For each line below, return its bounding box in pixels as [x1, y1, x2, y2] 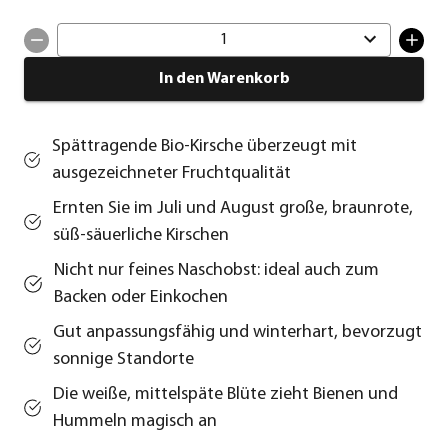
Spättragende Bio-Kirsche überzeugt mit [52, 137, 358, 157]
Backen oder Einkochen [53, 288, 228, 308]
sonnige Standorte [53, 350, 195, 370]
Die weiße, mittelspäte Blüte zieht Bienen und [53, 385, 399, 405]
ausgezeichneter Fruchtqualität [52, 164, 292, 184]
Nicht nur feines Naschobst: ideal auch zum [53, 261, 379, 281]
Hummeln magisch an [53, 412, 218, 432]
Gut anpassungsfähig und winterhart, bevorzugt [53, 323, 423, 343]
